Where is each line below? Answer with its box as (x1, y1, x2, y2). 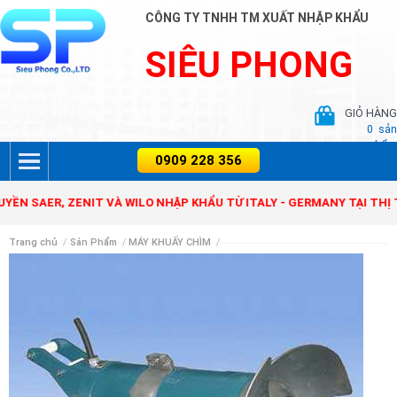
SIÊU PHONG (145, 44, 354, 86)
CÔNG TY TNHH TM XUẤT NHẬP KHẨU (145, 11, 370, 25)
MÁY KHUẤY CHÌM (128, 237, 212, 248)
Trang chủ (9, 237, 58, 248)
